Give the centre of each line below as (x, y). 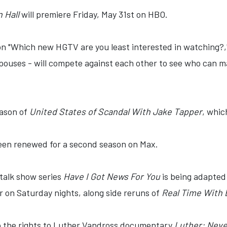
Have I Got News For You (112, 176)
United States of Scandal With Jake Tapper (116, 111)
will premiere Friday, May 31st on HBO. (93, 14)
